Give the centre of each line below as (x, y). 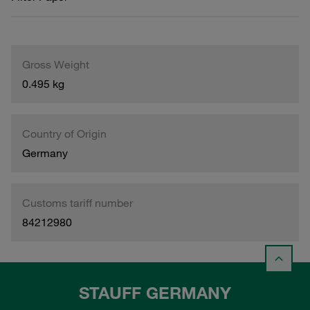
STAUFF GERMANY (155, 293)
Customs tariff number (77, 202)
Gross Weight (56, 64)
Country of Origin (64, 133)
